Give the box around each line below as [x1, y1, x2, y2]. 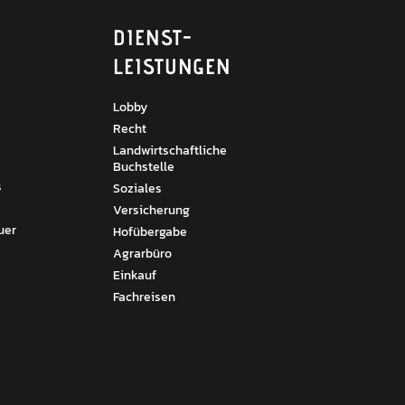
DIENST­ [113, 24, 193, 51]
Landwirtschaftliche [113, 140, 228, 160]
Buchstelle [113, 156, 175, 176]
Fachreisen [113, 287, 176, 306]
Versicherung [113, 200, 191, 220]
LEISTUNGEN [113, 52, 232, 80]
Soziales [113, 178, 163, 198]
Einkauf [113, 265, 157, 285]
